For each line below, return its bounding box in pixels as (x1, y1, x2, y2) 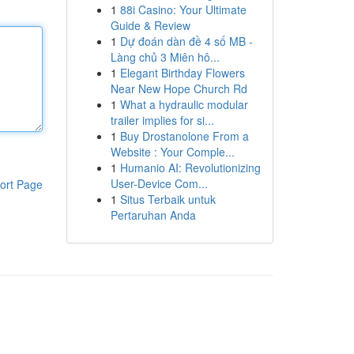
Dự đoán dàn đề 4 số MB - (119, 33, 253, 49)
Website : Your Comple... (110, 144, 235, 160)
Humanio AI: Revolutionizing (119, 160, 261, 175)
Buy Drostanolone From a (119, 128, 249, 144)
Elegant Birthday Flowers (119, 65, 245, 81)
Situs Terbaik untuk (119, 191, 216, 207)
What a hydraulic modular (119, 96, 248, 112)
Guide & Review (110, 17, 190, 33)
